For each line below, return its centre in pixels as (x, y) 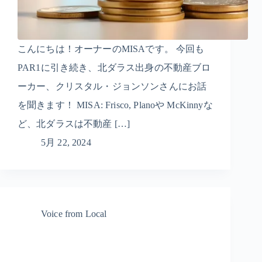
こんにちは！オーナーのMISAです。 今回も (111, 49)
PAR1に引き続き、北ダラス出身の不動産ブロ (114, 68)
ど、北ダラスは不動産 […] (74, 124)
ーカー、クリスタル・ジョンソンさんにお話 (112, 87)
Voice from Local (74, 214)
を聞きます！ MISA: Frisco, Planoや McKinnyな (115, 105)
